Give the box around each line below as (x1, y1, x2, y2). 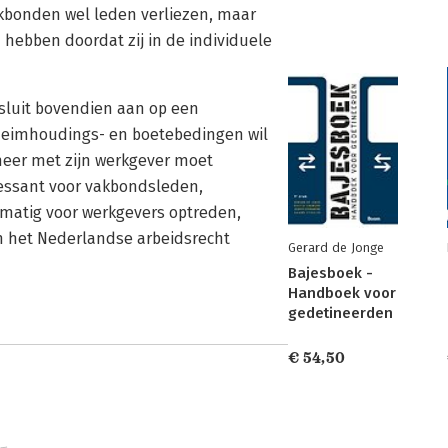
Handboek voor (288, 284, 396, 302)
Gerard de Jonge (288, 240, 384, 255)
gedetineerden (288, 304, 393, 322)
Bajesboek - (288, 264, 373, 282)
